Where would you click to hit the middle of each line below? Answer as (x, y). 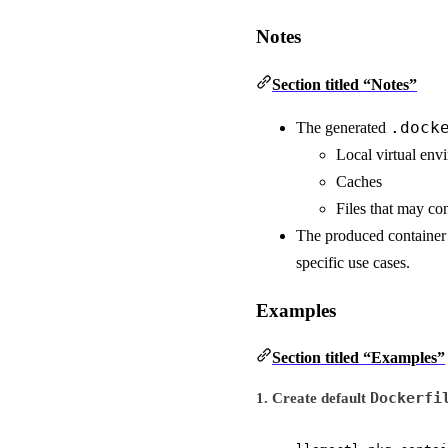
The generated (343, 127)
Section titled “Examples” (358, 358)
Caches (359, 181)
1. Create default (313, 398)
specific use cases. (353, 262)
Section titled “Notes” (344, 84)
